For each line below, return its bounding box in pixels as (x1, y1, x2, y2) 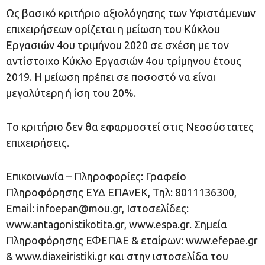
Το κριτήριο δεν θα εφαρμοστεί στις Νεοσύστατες (6, 121, 254, 132)
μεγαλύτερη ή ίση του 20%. (6, 87, 136, 99)
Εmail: (6, 202, 37, 214)
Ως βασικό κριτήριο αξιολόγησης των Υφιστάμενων (6, 7, 256, 19)
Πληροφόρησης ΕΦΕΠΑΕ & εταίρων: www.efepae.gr (6, 234, 258, 246)
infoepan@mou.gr (37, 202, 122, 214)
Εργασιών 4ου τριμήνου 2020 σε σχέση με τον (6, 39, 229, 51)
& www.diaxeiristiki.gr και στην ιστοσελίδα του (6, 250, 228, 262)
